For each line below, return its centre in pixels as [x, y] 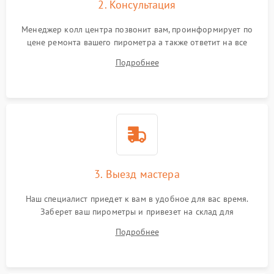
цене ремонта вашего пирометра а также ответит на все [137, 42]
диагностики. [137, 224]
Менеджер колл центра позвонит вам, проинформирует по [137, 29]
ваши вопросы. [137, 55]
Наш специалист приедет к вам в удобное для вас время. [137, 199]
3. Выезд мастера [137, 174]
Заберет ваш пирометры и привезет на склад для [137, 212]
